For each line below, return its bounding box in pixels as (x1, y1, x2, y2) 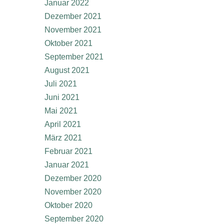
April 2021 (44, 120, 81, 128)
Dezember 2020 (44, 174, 101, 182)
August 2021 (44, 66, 89, 74)
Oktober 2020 (44, 201, 92, 209)
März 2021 (44, 133, 82, 142)
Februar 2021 (44, 147, 92, 155)
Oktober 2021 (44, 39, 92, 47)
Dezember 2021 (44, 12, 101, 20)
